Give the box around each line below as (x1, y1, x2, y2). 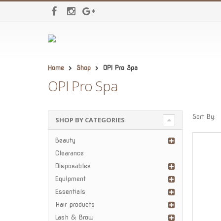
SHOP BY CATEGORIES (55, 115, 125, 125)
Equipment (55, 175, 86, 183)
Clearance (55, 149, 84, 157)
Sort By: (192, 113, 216, 121)
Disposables (55, 162, 91, 170)
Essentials (55, 187, 85, 195)
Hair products (55, 200, 95, 208)
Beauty (55, 136, 75, 144)
